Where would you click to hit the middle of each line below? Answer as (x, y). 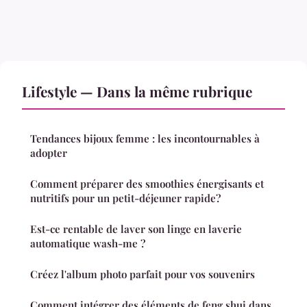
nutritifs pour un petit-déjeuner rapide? (125, 198)
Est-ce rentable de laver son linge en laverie (136, 229)
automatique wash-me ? (88, 243)
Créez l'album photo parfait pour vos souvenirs (143, 274)
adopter (49, 152)
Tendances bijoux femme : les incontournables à (145, 138)
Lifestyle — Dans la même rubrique (137, 91)
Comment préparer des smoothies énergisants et (147, 183)
